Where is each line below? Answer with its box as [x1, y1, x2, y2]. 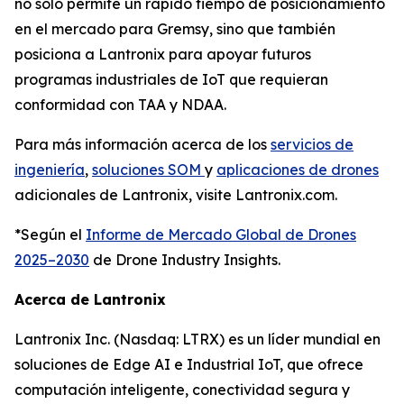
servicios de [271, 134, 353, 153]
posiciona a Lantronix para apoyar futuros [14, 44, 311, 63]
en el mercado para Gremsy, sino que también [14, 19, 335, 38]
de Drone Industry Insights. [89, 250, 280, 269]
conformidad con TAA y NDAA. [14, 95, 226, 114]
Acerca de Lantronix [14, 289, 175, 308]
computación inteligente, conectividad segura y [14, 380, 350, 399]
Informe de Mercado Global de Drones [86, 225, 356, 243]
